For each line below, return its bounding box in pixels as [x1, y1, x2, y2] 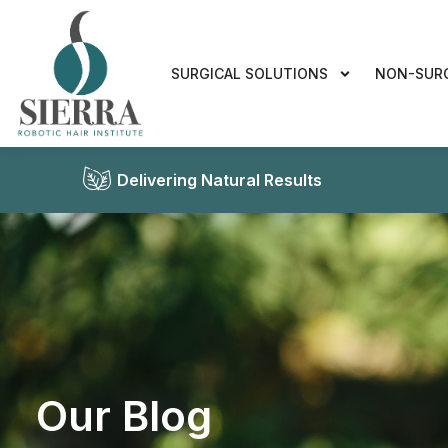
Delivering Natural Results [116, 170, 322, 191]
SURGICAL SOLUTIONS [171, 65, 329, 83]
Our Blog [36, 390, 212, 442]
